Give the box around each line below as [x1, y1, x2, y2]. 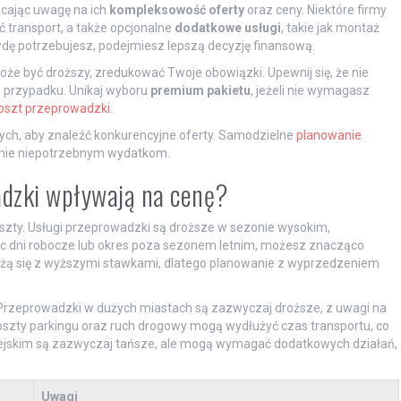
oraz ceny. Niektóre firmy [243, 2, 387, 17]
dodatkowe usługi [174, 20, 281, 35]
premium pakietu [149, 82, 251, 98]
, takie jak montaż [280, 20, 380, 35]
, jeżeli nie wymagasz [250, 82, 370, 98]
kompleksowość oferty [108, 2, 244, 17]
